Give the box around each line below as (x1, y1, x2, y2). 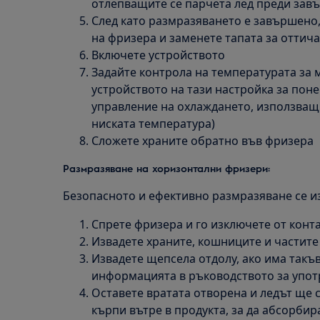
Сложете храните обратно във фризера (91, 133, 314, 149)
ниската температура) (91, 116, 215, 131)
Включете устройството (91, 47, 225, 63)
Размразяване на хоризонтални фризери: (63, 161, 270, 174)
